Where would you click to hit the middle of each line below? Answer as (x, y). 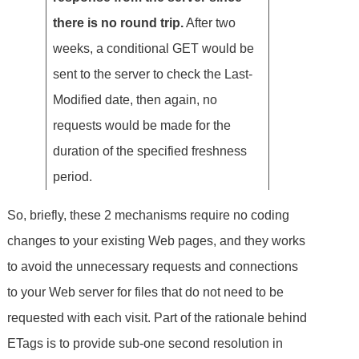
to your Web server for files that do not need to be (146, 292)
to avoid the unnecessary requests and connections (153, 266)
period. (73, 176)
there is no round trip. (119, 22)
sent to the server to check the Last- (153, 74)
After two (210, 22)
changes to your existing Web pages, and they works (157, 240)
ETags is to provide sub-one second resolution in (145, 343)
